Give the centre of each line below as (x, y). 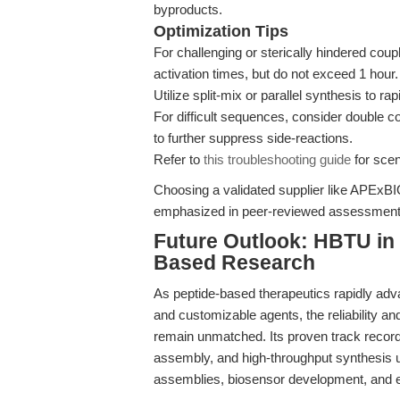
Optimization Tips (221, 31)
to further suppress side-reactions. (253, 138)
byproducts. (188, 9)
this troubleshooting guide (277, 159)
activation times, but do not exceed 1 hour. (276, 74)
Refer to (179, 159)
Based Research (234, 263)
